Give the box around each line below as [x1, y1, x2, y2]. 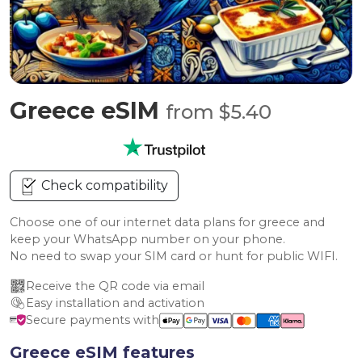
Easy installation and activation [26, 296, 204, 310]
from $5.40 [166, 100, 271, 124]
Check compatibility [38, 178, 168, 193]
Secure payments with [26, 313, 159, 327]
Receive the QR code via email [26, 279, 204, 293]
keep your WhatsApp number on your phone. [10, 232, 285, 246]
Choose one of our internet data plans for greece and [10, 215, 325, 229]
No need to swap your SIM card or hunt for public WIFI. [10, 249, 338, 263]
